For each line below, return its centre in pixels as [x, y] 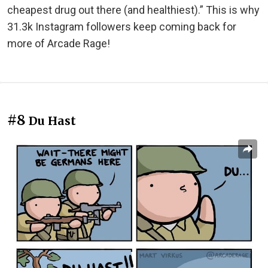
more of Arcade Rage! [59, 44]
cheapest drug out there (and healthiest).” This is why [133, 10]
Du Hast [52, 121]
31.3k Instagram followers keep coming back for [122, 27]
